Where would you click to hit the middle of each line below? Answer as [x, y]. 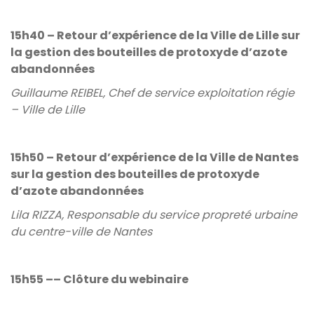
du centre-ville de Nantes [83, 232]
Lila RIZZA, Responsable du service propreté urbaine [154, 215]
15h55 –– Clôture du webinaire [101, 279]
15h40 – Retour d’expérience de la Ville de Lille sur [155, 35]
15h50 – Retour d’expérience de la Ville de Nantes [155, 157]
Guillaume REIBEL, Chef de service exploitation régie [152, 93]
